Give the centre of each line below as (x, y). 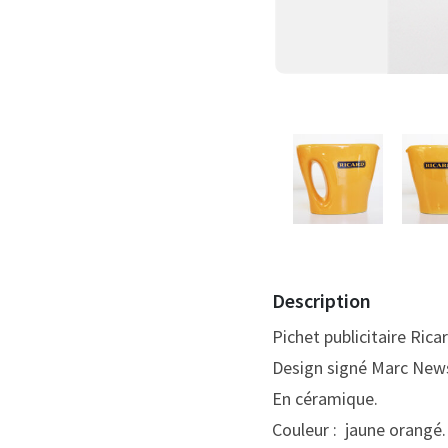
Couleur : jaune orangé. (359, 429)
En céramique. (325, 398)
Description (321, 300)
